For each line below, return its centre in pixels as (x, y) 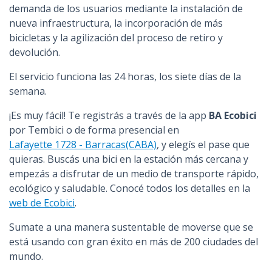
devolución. (35, 52)
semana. (28, 91)
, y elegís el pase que (203, 144)
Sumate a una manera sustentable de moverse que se (131, 227)
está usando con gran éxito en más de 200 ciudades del (134, 242)
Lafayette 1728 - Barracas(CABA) (83, 144)
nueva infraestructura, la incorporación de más (116, 23)
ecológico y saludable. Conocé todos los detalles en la (130, 188)
